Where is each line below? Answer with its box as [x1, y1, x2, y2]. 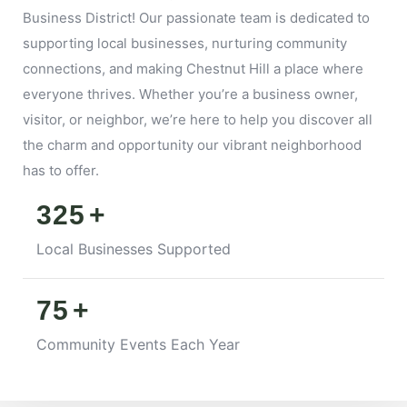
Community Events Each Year [36, 334, 240, 353]
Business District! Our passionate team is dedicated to [23, 8, 370, 26]
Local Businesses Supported [36, 239, 231, 258]
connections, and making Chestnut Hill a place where [23, 59, 363, 77]
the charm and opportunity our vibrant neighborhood [23, 135, 362, 154]
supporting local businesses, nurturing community [23, 34, 347, 52]
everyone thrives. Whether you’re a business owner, [23, 84, 358, 103]
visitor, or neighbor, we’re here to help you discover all [23, 110, 372, 128]
